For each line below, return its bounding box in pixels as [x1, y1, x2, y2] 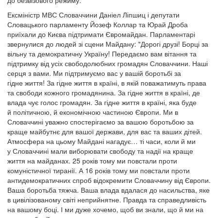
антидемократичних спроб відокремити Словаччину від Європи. [7, 175, 211, 185]
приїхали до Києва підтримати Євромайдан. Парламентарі [7, 29, 195, 39]
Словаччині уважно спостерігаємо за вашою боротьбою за [7, 117, 194, 127]
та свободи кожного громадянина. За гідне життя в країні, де [7, 88, 200, 97]
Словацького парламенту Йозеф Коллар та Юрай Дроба [7, 19, 188, 29]
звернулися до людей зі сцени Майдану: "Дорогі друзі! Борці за [7, 39, 208, 49]
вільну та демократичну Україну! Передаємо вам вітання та [7, 49, 197, 58]
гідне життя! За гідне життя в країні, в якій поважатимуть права [7, 78, 206, 88]
